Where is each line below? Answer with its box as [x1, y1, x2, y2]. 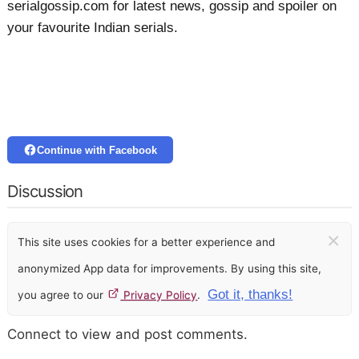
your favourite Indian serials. [7, 19, 183, 35]
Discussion [7, 181, 83, 202]
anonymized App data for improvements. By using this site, [18, 262, 322, 276]
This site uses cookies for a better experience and [18, 236, 276, 249]
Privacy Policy [120, 288, 198, 302]
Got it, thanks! [208, 287, 293, 303]
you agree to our [18, 288, 107, 302]
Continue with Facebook [37, 143, 158, 156]
